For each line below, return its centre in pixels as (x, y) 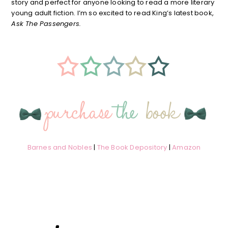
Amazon (187, 148)
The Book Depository (132, 148)
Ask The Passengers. (46, 24)
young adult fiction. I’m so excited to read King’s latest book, (112, 13)
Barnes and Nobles (60, 148)
